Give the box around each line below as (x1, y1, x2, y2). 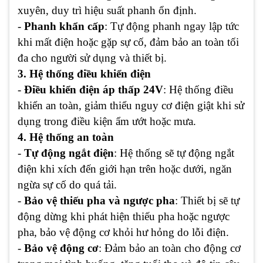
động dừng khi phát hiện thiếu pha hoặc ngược (18, 210, 230, 222)
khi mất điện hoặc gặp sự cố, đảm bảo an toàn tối (18, 35, 239, 48)
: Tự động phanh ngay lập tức (104, 19, 239, 32)
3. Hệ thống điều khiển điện (18, 67, 151, 80)
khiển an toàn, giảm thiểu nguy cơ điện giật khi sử (18, 99, 244, 112)
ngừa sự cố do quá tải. (18, 178, 117, 191)
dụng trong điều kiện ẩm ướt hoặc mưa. (18, 114, 196, 127)
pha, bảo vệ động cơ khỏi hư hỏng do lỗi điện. (18, 225, 229, 238)
